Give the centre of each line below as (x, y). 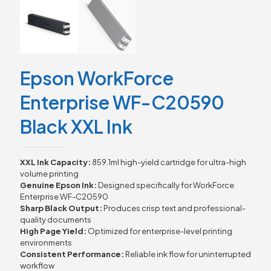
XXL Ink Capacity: (55, 162)
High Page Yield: (53, 231)
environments (46, 242)
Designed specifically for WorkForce (165, 185)
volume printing (49, 173)
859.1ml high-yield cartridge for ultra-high (168, 162)
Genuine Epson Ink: (58, 185)
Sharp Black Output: (61, 208)
